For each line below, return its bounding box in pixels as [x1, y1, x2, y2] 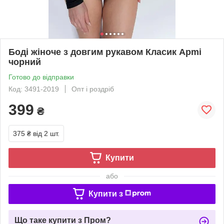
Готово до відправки [8, 72, 74, 81]
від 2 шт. [33, 129, 59, 137]
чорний [8, 56, 41, 67]
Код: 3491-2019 [8, 84, 59, 93]
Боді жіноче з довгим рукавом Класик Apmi [8, 46, 201, 57]
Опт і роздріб [71, 84, 114, 93]
